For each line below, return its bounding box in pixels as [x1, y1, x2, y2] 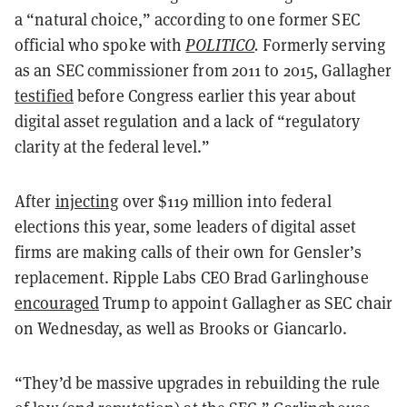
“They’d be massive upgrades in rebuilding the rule [15, 371, 381, 393]
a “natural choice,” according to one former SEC [15, 7, 360, 30]
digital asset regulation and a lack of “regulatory [15, 109, 361, 132]
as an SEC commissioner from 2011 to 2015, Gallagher [15, 58, 392, 81]
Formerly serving [263, 33, 386, 55]
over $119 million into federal [118, 189, 332, 212]
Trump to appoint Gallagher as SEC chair [99, 291, 393, 313]
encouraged [15, 291, 99, 313]
